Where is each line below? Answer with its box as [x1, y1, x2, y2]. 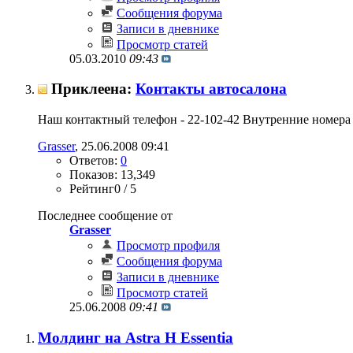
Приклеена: [51, 80, 136, 98]
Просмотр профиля [117, 239, 220, 253]
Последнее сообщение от [38, 209, 173, 223]
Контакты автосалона [136, 80, 287, 98]
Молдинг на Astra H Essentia [38, 329, 233, 346]
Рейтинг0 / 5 [69, 182, 136, 196]
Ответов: [69, 154, 121, 168]
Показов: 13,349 [69, 168, 155, 182]
